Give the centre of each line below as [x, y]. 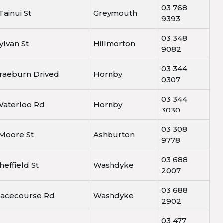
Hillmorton [114, 44]
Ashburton [114, 135]
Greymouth [115, 13]
